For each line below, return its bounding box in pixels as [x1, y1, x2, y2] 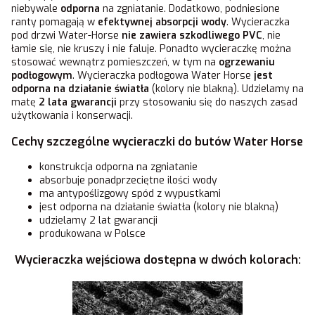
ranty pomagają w [11, 15, 98, 30]
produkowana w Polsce [39, 227, 146, 241]
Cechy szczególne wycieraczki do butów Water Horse [11, 134, 303, 149]
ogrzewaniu [219, 56, 275, 70]
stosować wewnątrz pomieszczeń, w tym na [11, 56, 219, 70]
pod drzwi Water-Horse [11, 29, 122, 43]
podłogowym [11, 69, 72, 83]
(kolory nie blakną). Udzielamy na [149, 82, 304, 96]
